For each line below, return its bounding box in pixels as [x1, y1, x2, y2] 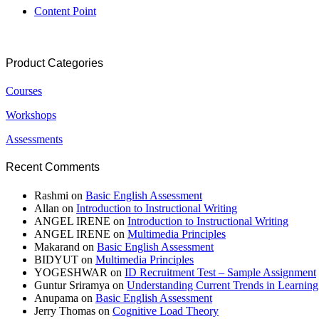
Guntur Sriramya [34, 278, 110, 291]
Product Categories [6, 56, 103, 69]
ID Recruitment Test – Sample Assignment [125, 266, 316, 278]
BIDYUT [34, 253, 78, 266]
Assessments [6, 133, 63, 146]
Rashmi [34, 189, 68, 202]
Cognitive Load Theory [113, 304, 219, 317]
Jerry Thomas [34, 304, 95, 317]
